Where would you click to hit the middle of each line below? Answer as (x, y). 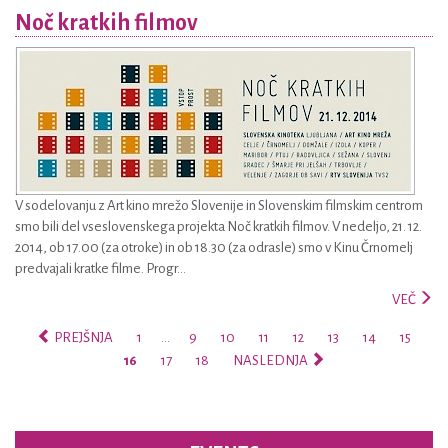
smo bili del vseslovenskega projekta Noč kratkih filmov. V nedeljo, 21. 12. (218, 226)
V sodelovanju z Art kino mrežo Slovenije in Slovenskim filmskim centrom (219, 205)
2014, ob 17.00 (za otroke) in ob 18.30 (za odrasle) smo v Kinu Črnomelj (214, 247)
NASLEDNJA (271, 360)
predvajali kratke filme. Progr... (100, 268)
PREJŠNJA (82, 337)
